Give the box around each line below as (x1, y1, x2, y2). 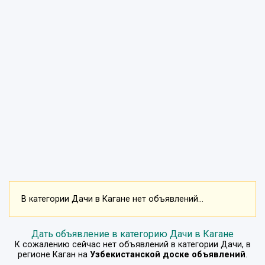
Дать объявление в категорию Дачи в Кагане (31, 228, 234, 240)
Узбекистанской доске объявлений (90, 249, 245, 260)
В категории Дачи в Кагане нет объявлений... (21, 193, 203, 204)
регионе (18, 249, 53, 260)
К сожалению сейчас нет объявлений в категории (14, 239, 221, 250)
